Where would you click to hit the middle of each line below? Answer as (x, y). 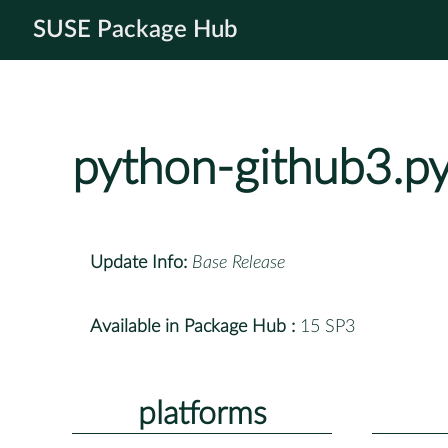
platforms (202, 413)
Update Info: (138, 262)
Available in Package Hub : (192, 326)
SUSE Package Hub (135, 30)
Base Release (238, 262)
